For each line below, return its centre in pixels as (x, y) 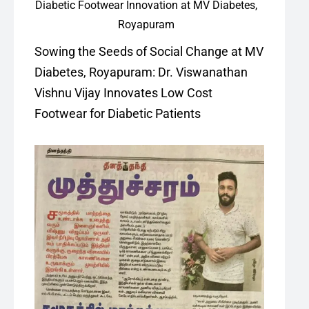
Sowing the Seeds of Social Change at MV (149, 51)
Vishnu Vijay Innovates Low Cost (123, 92)
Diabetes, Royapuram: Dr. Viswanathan (141, 72)
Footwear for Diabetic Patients (118, 113)
